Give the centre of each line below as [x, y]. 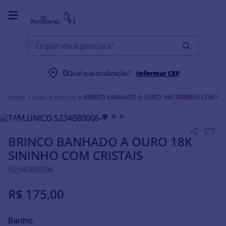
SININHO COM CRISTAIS [75, 155]
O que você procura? [66, 40]
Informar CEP [158, 73]
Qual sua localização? [100, 73]
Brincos [65, 97]
